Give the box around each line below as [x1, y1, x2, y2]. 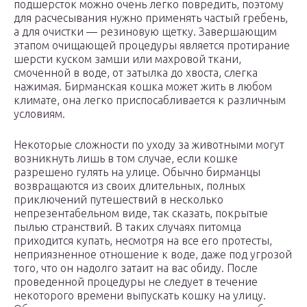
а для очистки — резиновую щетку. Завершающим [14, 25, 277, 38]
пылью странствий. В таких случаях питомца [14, 221, 241, 234]
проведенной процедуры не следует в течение [14, 275, 258, 288]
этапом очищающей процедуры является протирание [14, 39, 290, 52]
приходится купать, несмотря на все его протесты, [14, 234, 272, 247]
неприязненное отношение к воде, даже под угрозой [14, 248, 292, 261]
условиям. [14, 108, 65, 121]
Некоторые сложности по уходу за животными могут [14, 138, 284, 151]
